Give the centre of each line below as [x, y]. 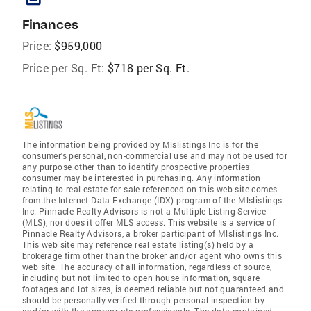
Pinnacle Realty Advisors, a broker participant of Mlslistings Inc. [151, 233]
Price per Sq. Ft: [64, 68]
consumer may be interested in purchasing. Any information [142, 178]
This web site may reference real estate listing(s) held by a [138, 244]
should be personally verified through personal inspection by [143, 300]
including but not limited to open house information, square [141, 278]
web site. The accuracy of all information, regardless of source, [147, 267]
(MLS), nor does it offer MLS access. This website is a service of [149, 222]
